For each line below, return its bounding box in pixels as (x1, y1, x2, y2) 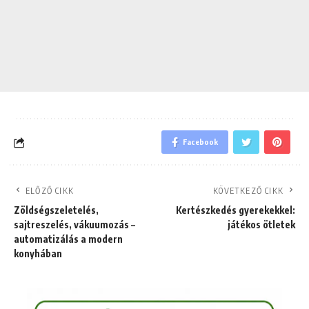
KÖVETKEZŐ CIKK (213, 186, 283, 196)
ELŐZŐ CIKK (26, 186, 74, 196)
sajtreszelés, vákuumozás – (14, 219, 135, 230)
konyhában (14, 248, 62, 259)
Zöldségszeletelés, (14, 204, 99, 216)
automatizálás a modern (14, 233, 123, 245)
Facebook (183, 137, 218, 146)
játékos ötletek (228, 219, 295, 230)
